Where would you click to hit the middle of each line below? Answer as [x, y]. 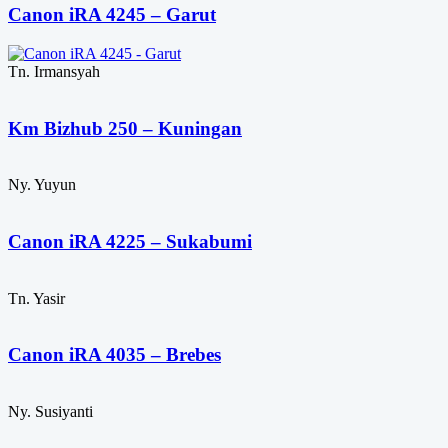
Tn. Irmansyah [54, 71]
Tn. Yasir [36, 298]
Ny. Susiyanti [50, 412]
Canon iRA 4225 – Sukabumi [130, 242]
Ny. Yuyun [42, 185]
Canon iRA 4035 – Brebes [114, 355]
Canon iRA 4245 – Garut [112, 15]
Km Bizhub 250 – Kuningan [125, 128]
